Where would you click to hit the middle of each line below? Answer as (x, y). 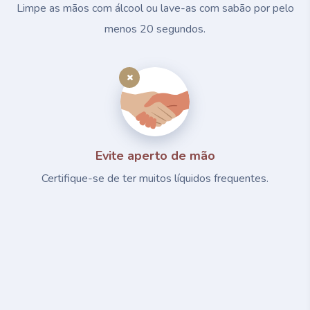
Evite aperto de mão (155, 155)
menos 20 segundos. (155, 29)
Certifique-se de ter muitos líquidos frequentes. (155, 178)
